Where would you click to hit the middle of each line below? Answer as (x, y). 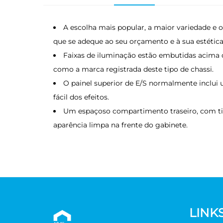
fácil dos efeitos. (81, 97)
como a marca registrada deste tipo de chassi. (133, 69)
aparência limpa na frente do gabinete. (120, 125)
